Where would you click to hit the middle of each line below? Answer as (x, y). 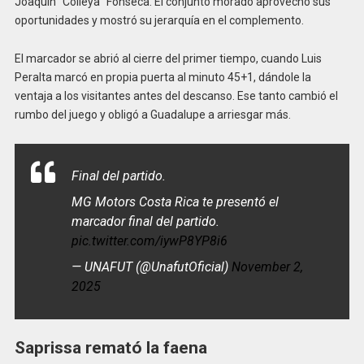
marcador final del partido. (145, 221)
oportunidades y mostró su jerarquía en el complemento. (159, 21)
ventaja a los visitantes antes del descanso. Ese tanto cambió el (176, 96)
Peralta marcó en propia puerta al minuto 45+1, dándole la (162, 78)
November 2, (267, 266)
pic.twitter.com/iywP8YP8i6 (149, 240)
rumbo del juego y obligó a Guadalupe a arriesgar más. (152, 115)
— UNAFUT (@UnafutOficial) (151, 266)
